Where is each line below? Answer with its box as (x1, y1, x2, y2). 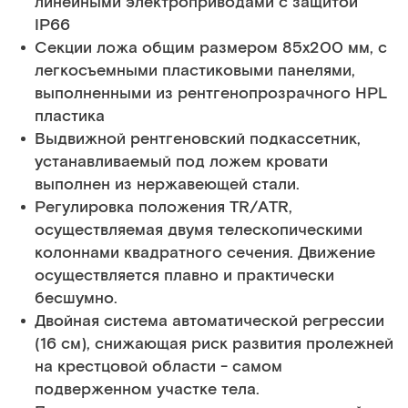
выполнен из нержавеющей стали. (35, 174, 300, 196)
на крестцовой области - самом (35, 356, 282, 378)
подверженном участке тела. (35, 379, 260, 401)
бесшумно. (35, 288, 117, 310)
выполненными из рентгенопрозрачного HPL (35, 83, 388, 105)
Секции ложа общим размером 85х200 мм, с (35, 37, 387, 59)
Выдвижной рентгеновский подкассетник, (35, 128, 361, 150)
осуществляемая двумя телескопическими (35, 219, 362, 241)
